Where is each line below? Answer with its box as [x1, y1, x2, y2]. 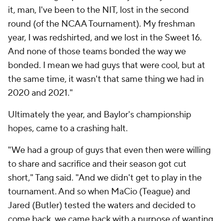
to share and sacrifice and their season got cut [8, 158, 186, 170]
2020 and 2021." [8, 87, 73, 99]
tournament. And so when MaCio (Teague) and [8, 186, 190, 197]
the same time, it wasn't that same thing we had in [8, 74, 204, 85]
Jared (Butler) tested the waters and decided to [8, 200, 195, 211]
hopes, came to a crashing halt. [8, 123, 128, 134]
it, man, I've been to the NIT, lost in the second [8, 4, 189, 16]
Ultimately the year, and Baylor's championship [8, 109, 191, 120]
